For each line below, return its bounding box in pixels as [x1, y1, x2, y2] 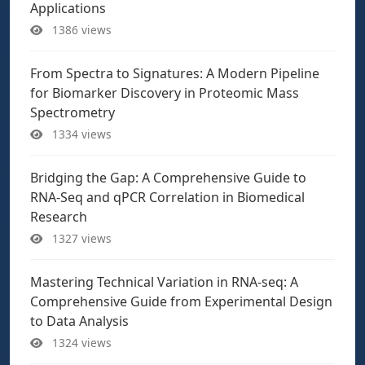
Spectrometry [30, 103, 115, 121]
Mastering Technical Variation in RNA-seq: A [30, 273, 298, 291]
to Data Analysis [30, 312, 129, 330]
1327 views [49, 231, 112, 246]
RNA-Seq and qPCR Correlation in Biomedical [30, 188, 305, 206]
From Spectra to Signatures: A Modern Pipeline [30, 64, 319, 82]
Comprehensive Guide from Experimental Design [30, 292, 332, 310]
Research [30, 208, 87, 226]
